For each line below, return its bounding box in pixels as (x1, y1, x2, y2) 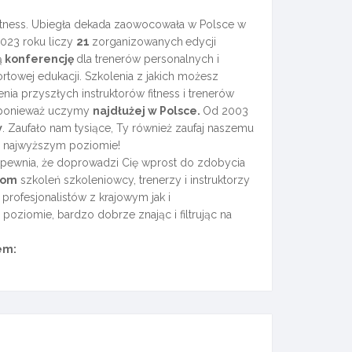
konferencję (2, 53, 76, 65)
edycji (185, 35, 216, 48)
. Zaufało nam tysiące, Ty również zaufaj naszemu (2, 122, 254, 134)
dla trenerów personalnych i (75, 53, 219, 65)
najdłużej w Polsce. (92, 104, 203, 117)
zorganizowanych (91, 35, 183, 48)
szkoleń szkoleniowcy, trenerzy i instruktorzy (16, 174, 250, 186)
